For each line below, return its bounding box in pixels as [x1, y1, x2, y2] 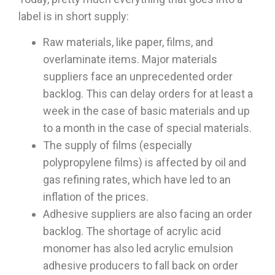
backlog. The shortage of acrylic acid [43, 225, 221, 238]
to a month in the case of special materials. [43, 122, 252, 135]
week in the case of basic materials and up [43, 104, 250, 118]
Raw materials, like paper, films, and [43, 36, 213, 49]
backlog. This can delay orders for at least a [43, 87, 253, 101]
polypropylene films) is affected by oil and [43, 156, 246, 169]
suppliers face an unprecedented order [43, 70, 233, 83]
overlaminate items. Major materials [43, 53, 217, 66]
